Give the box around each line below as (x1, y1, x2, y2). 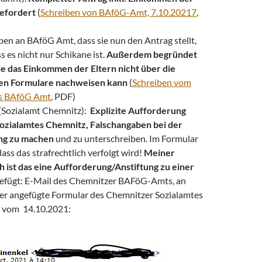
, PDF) (51, 90, 75, 102)
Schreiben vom (132, 76, 191, 88)
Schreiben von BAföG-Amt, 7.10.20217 (40, 6, 196, 18)
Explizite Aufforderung (90, 104, 186, 116)
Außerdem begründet (106, 48, 197, 60)
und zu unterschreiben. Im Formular (54, 132, 198, 144)
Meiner (144, 146, 175, 158)
